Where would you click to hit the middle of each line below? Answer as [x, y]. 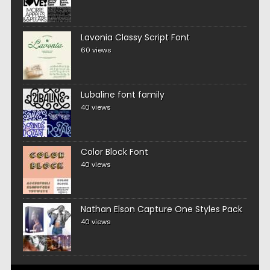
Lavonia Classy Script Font [135, 38]
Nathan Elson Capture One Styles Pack [161, 209]
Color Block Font [114, 152]
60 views [96, 50]
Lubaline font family [122, 95]
